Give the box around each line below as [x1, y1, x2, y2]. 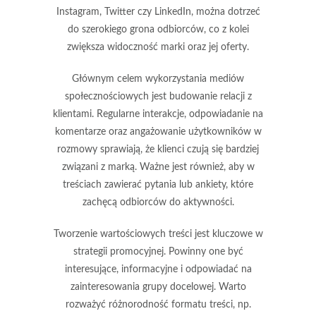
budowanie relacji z [169, 91, 252, 102]
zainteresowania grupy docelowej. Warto [70, 281, 246, 292]
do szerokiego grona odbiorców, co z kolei [67, 24, 249, 35]
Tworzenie [53, 229, 100, 239]
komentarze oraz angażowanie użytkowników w [54, 126, 262, 137]
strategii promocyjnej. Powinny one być [73, 246, 243, 257]
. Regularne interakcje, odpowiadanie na [92, 109, 263, 119]
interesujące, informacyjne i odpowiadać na [64, 264, 252, 274]
